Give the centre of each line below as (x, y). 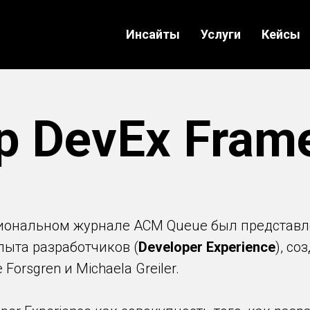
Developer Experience (207, 247)
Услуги (221, 34)
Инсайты (153, 34)
